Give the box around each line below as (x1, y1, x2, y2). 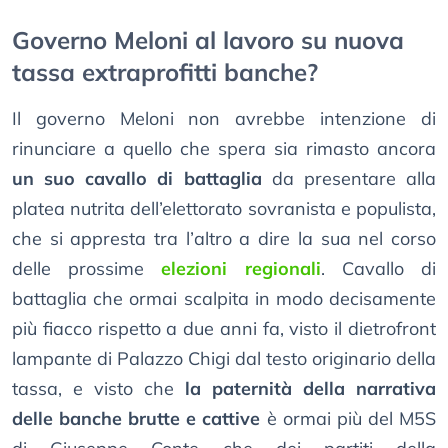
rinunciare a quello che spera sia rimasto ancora (12, 137, 436, 161)
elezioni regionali (161, 257, 321, 281)
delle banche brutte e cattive (12, 407, 261, 431)
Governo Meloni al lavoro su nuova (12, 25, 404, 56)
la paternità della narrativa (185, 377, 436, 401)
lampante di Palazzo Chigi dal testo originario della (12, 347, 436, 371)
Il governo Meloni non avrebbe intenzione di (12, 107, 436, 131)
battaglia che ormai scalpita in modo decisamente (12, 287, 436, 311)
